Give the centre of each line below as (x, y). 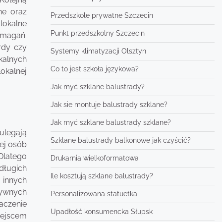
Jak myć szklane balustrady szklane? (111, 122)
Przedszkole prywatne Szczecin (102, 15)
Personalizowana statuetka (94, 194)
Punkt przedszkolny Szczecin (97, 33)
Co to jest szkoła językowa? (94, 69)
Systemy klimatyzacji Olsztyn (98, 51)
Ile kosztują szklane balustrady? (102, 176)
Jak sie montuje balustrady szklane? (109, 105)
